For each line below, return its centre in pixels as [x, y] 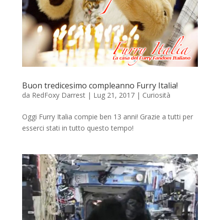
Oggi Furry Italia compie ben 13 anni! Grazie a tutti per [107, 116]
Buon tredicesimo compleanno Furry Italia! [100, 85]
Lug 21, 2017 [114, 95]
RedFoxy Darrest [58, 95]
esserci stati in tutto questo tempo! [78, 128]
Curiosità [156, 95]
